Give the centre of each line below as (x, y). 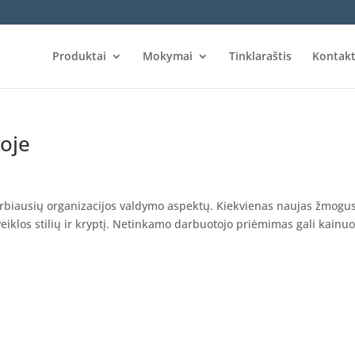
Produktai (80, 56)
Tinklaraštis (261, 56)
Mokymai (168, 56)
